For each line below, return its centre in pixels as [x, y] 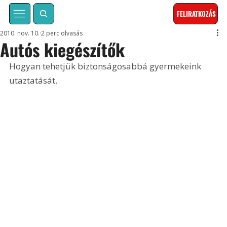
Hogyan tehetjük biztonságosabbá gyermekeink [106, 66]
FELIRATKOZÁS [197, 14]
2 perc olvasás [62, 33]
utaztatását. [33, 81]
